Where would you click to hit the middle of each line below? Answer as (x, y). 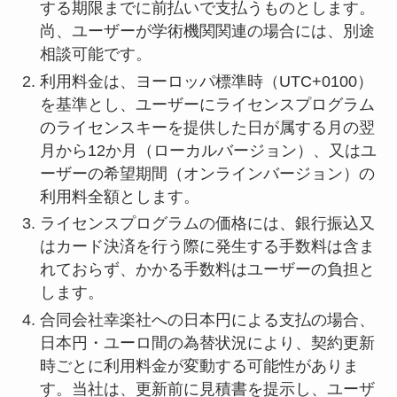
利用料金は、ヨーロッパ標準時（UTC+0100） (206, 81)
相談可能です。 (95, 54)
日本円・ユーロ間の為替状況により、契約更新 (207, 343)
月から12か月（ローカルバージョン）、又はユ (208, 150)
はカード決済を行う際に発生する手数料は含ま (207, 247)
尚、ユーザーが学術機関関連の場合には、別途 (207, 31)
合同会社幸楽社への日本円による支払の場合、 (207, 319)
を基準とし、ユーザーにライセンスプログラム (207, 104)
